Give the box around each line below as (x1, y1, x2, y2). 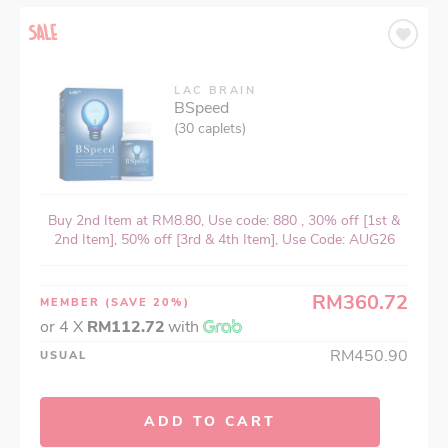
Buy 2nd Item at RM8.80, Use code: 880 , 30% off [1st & (48, 210, 400, 230)
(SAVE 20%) (105, 294, 190, 310)
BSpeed (174, 96, 229, 119)
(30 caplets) (174, 118, 246, 138)
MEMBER (40, 294, 105, 310)
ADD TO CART (144, 411, 276, 431)
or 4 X (40, 315, 87, 338)
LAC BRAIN (174, 82, 257, 98)
